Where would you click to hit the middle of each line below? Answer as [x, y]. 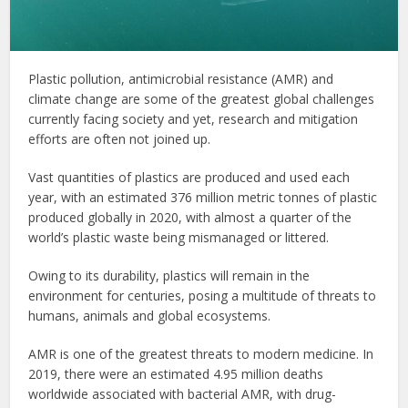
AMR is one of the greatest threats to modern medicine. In [201, 354]
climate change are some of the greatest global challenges [202, 99]
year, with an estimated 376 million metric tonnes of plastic [203, 198]
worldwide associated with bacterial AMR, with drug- [183, 394]
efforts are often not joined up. [120, 139]
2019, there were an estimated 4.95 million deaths [176, 374]
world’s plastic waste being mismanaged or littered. [179, 238]
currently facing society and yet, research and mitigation [194, 119]
